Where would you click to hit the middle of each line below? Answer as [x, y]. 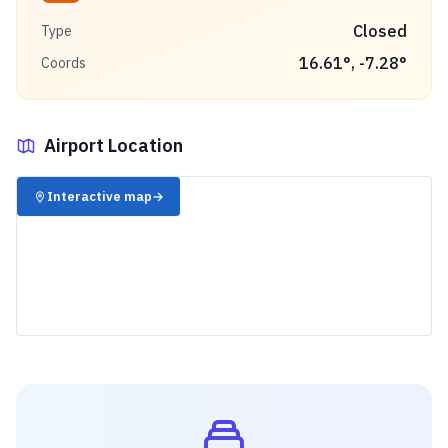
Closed [380, 31]
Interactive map [100, 196]
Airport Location [113, 145]
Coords [63, 63]
